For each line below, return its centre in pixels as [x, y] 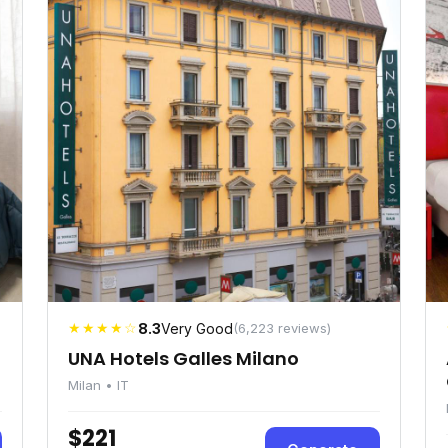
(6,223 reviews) [282, 328]
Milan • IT [98, 385]
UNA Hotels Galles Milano [183, 358]
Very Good [197, 328]
